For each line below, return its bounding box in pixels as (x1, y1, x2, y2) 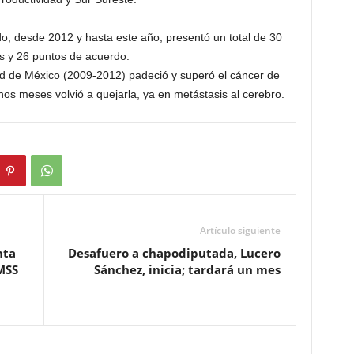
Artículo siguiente (199, 224, 281, 238)
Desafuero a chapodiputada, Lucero (67, 245, 281, 262)
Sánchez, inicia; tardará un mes (93, 262, 281, 278)
